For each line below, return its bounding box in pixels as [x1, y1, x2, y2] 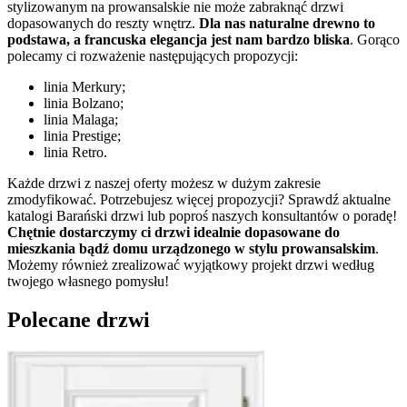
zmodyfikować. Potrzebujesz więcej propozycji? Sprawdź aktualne [7, 192, 391, 208]
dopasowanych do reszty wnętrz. [7, 15, 199, 32]
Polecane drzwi [7, 308, 150, 333]
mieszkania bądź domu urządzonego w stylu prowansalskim [7, 241, 375, 257]
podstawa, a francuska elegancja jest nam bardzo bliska [7, 32, 350, 48]
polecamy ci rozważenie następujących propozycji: [7, 48, 298, 65]
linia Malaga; [44, 112, 118, 128]
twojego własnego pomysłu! [7, 273, 169, 290]
